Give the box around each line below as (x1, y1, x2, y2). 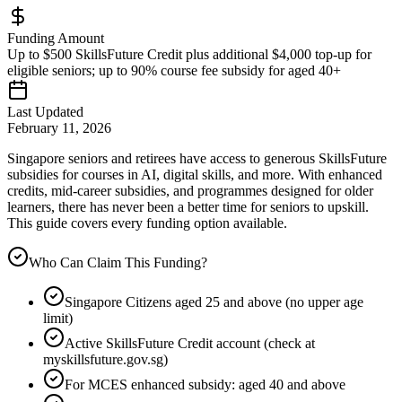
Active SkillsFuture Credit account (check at (65, 336, 315, 352)
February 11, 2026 (7, 120, 111, 136)
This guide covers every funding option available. (7, 215, 287, 232)
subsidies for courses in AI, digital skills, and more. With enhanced (7, 167, 382, 183)
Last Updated (7, 104, 83, 120)
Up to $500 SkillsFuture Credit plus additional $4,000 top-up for (7, 47, 371, 63)
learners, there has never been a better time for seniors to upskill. (7, 199, 369, 215)
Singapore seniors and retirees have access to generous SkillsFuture (7, 151, 387, 167)
